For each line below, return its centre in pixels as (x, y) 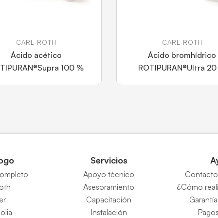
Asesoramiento (109, 187)
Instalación (109, 212)
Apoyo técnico (109, 174)
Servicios (109, 160)
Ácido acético (36, 55)
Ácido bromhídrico (182, 55)
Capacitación (109, 200)
